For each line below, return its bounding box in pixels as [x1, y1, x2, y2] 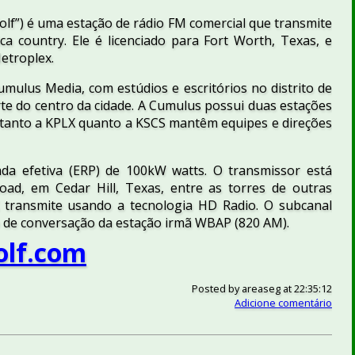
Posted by [192, 281, 242, 296]
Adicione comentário [235, 296, 332, 311]
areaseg [242, 281, 281, 296]
